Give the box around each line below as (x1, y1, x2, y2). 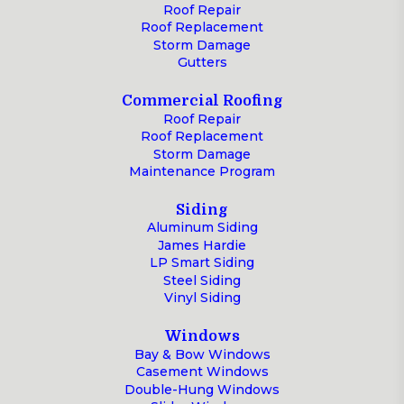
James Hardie (158, 236, 246, 253)
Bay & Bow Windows (133, 345, 271, 363)
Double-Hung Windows (124, 381, 280, 398)
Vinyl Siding (163, 289, 241, 307)
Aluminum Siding (146, 219, 258, 236)
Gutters (177, 54, 227, 71)
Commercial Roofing (121, 91, 283, 109)
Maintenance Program (129, 163, 275, 180)
